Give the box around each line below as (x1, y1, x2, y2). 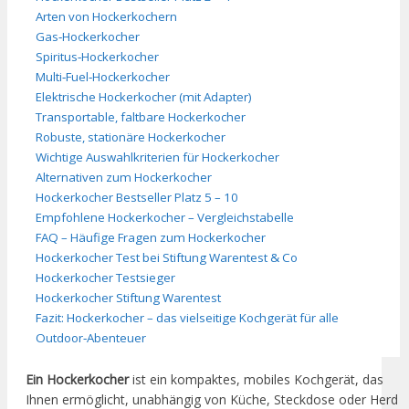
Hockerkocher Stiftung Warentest (36, 288, 221, 306)
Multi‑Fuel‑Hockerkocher (36, 68, 170, 85)
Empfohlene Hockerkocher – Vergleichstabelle (36, 208, 294, 225)
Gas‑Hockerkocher (36, 27, 140, 45)
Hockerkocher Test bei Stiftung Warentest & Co (36, 248, 298, 266)
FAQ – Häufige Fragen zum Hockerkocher (36, 228, 266, 246)
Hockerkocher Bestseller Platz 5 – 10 (36, 188, 238, 205)
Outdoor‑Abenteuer (36, 329, 146, 346)
